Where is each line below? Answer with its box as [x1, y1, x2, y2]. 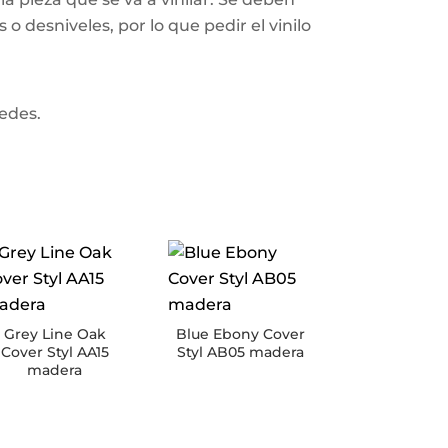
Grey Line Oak [3, 324, 106, 343]
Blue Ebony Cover [176, 324, 306, 343]
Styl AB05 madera [177, 342, 305, 361]
